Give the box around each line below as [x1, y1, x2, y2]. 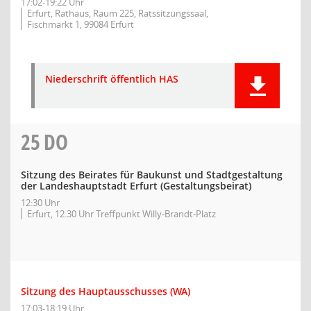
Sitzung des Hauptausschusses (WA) [21, 285, 190, 298]
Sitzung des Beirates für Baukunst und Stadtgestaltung [21, 168, 283, 181]
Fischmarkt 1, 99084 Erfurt [27, 18, 134, 31]
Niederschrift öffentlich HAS [45, 72, 178, 85]
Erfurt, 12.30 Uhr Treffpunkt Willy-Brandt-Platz [27, 208, 216, 220]
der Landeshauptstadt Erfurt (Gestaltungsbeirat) [21, 179, 251, 192]
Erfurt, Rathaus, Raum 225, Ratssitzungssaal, [27, 7, 208, 19]
